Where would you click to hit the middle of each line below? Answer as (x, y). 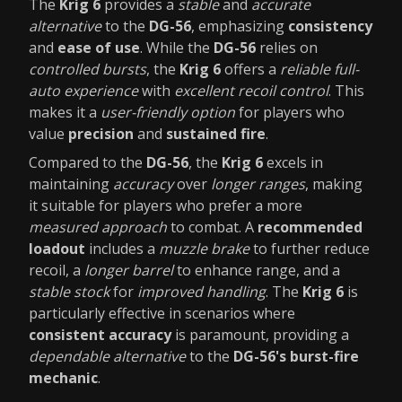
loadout (57, 249)
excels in (293, 162)
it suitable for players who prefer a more (166, 205)
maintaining (71, 184)
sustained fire (216, 134)
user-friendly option (168, 112)
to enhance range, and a (257, 270)
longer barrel (129, 270)
